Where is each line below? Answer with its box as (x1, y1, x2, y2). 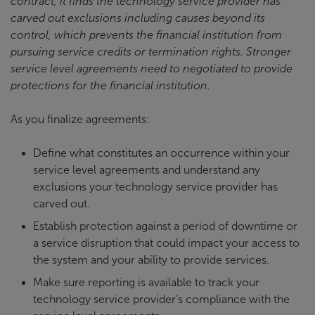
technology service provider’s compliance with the (33, 293, 290, 306)
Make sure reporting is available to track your (33, 276, 259, 289)
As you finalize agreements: (11, 113, 150, 126)
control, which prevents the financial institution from (11, 29, 282, 41)
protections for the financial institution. (11, 79, 210, 92)
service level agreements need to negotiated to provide (11, 63, 292, 75)
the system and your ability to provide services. (33, 254, 269, 266)
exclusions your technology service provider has (33, 181, 278, 193)
